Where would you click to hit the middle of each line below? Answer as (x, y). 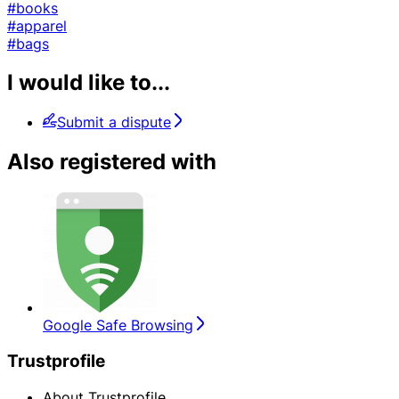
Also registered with (112, 162)
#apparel (37, 25)
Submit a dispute (114, 122)
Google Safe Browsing (118, 326)
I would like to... (89, 83)
